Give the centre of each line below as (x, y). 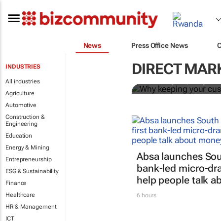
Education (19, 136)
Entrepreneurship (29, 159)
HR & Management (31, 207)
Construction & (25, 117)
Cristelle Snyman (164, 82)
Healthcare (20, 195)
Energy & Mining (27, 147)
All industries (23, 81)
